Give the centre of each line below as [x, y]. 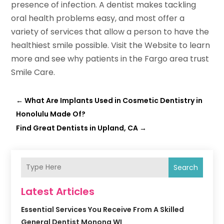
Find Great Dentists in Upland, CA [77, 128]
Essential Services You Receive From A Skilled [103, 209]
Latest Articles [58, 191]
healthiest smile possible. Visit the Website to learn [111, 45]
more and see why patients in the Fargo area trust [110, 58]
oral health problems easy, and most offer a [98, 18]
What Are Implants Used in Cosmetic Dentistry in [114, 100]
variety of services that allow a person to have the [110, 31]
